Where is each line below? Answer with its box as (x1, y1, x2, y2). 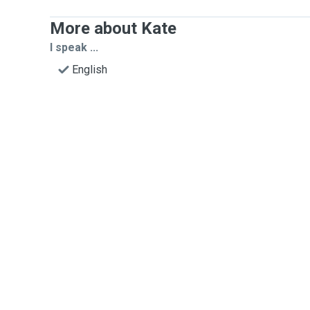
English (72, 63, 107, 76)
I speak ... (50, 41, 98, 54)
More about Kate (50, 19, 176, 38)
